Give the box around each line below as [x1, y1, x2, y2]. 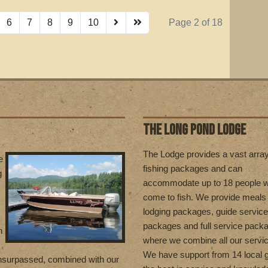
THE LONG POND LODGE [143, 120, 246, 139]
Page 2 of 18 [168, 17, 223, 28]
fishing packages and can [143, 163, 242, 173]
